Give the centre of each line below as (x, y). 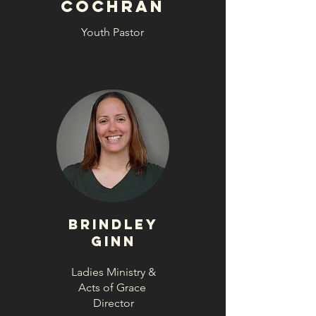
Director (113, 303)
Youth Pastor (113, 32)
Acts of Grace (113, 287)
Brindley (113, 224)
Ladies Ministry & (113, 272)
